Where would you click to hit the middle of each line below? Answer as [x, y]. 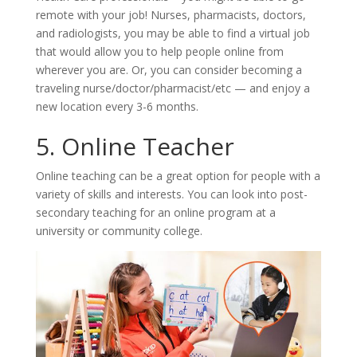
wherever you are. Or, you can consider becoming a [169, 69]
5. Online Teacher [135, 146]
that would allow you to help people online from [159, 51]
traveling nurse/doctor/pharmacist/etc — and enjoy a [173, 88]
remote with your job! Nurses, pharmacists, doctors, [171, 14]
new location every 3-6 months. [117, 106]
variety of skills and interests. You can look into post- [171, 194]
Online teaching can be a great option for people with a [178, 175]
